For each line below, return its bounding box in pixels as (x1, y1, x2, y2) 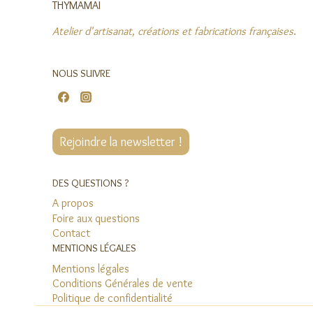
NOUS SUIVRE (52, 66, 110, 80)
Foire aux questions (52, 211, 140, 225)
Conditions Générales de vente (52, 276, 193, 290)
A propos (52, 196, 94, 210)
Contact (52, 226, 90, 240)
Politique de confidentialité (52, 291, 173, 305)
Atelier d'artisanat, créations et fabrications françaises (52, 24, 293, 38)
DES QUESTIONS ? (52, 177, 129, 190)
